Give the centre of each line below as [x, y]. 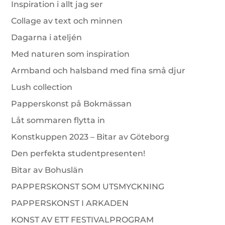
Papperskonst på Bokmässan [72, 104]
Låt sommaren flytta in [58, 120]
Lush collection [42, 87]
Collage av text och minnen [67, 21]
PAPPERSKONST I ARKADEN [70, 203]
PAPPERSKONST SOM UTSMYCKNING [88, 187]
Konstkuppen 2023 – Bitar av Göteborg [90, 137]
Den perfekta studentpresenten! [78, 153]
